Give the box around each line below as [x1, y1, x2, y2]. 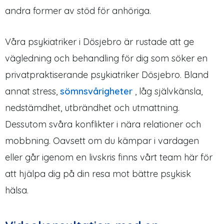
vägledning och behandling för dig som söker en [5, 52, 207, 64]
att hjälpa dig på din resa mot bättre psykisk [5, 167, 191, 179]
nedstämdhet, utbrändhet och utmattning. [5, 101, 179, 113]
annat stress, [5, 85, 60, 97]
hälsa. [5, 184, 28, 196]
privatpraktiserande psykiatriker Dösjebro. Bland [5, 68, 208, 80]
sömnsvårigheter [60, 85, 132, 97]
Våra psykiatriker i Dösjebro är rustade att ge [5, 35, 194, 47]
